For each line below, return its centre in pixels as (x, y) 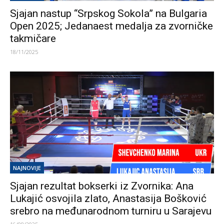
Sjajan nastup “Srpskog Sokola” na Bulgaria (108, 13)
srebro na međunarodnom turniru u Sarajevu (111, 211)
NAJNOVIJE (27, 168)
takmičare (33, 38)
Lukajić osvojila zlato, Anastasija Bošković (108, 198)
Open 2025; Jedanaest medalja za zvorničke (111, 26)
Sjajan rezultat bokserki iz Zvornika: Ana (102, 186)
